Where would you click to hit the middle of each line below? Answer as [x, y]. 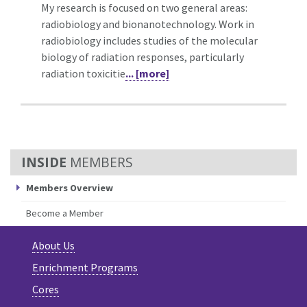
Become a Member [65, 213]
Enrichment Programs [85, 267]
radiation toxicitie [83, 73]
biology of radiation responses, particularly [143, 57]
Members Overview [70, 188]
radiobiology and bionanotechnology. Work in [148, 24]
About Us [53, 245]
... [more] [147, 73]
